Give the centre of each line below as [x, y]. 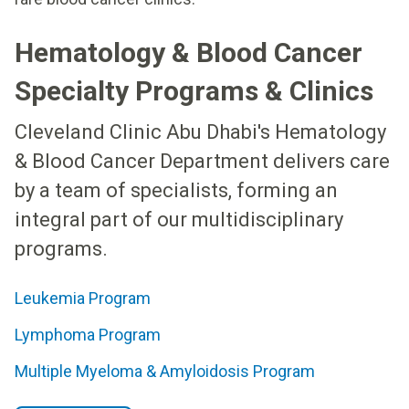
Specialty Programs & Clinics [194, 90]
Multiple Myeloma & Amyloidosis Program [165, 371]
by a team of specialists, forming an [176, 190]
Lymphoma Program [88, 334]
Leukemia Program [83, 298]
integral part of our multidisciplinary [179, 219]
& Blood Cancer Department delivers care [202, 161]
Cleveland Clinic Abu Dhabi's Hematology [200, 131]
